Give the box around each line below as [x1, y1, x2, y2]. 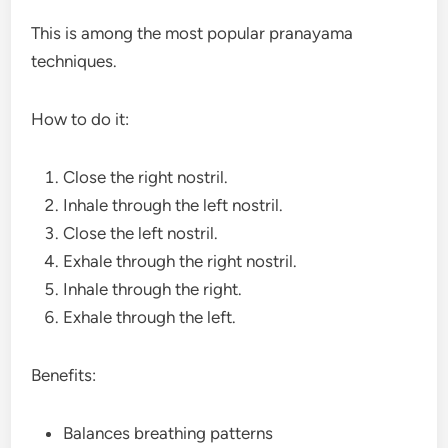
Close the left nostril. [63, 222, 219, 243]
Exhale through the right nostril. [63, 250, 298, 271]
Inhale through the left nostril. [63, 194, 284, 215]
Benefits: [31, 364, 97, 385]
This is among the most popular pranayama [31, 22, 354, 43]
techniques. [31, 50, 118, 71]
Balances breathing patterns [63, 422, 274, 443]
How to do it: [31, 108, 130, 129]
